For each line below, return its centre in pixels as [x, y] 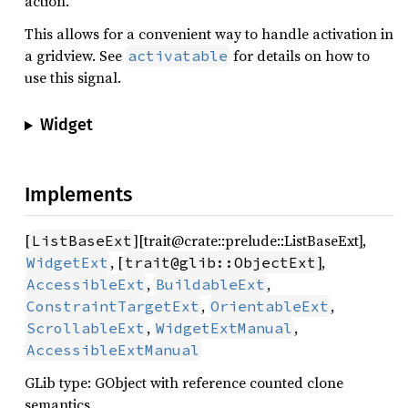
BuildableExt [210, 284]
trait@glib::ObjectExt [220, 262]
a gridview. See [75, 56]
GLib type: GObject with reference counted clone [184, 382]
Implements [78, 194]
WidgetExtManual [224, 327]
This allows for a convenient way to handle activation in [209, 34]
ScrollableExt [86, 327]
